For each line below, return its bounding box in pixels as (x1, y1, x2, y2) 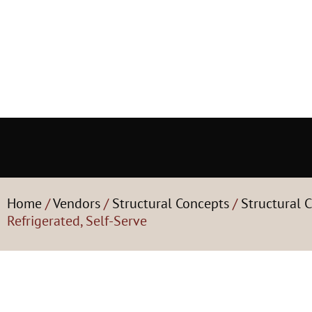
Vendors (53, 194, 100, 212)
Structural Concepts (112, 194, 229, 212)
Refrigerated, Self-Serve (7, 212, 147, 230)
